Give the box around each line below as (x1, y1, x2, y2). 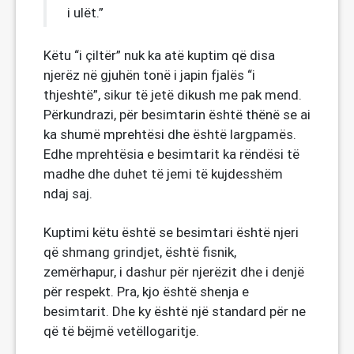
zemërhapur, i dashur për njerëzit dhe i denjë (43, 263, 304, 281)
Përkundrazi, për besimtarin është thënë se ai (43, 106, 311, 123)
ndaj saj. (43, 185, 92, 202)
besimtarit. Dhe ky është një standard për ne (43, 303, 306, 320)
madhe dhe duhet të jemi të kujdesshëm (43, 165, 283, 183)
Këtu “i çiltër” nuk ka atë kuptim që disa (43, 47, 275, 64)
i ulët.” (67, 4, 104, 21)
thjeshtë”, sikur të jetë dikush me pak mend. (43, 86, 302, 104)
